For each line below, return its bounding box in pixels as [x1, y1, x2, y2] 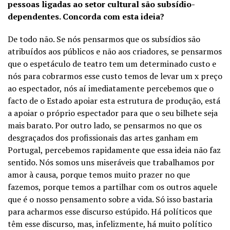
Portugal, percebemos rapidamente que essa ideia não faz [8, 144, 221, 156]
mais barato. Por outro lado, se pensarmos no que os [8, 120, 202, 131]
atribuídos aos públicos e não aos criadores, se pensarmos [8, 46, 222, 57]
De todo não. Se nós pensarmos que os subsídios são [8, 33, 200, 45]
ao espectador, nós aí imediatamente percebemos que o [8, 83, 214, 94]
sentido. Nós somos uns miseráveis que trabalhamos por [8, 157, 215, 168]
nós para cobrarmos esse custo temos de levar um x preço [8, 70, 222, 82]
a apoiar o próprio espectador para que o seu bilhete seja [8, 107, 218, 119]
